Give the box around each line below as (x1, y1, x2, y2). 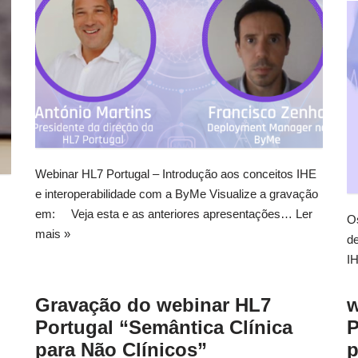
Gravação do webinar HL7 (35, 293, 271, 316)
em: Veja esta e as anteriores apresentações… (35, 206, 296, 221)
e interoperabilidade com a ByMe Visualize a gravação (35, 186, 318, 201)
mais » (35, 226, 70, 241)
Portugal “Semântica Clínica (35, 316, 292, 338)
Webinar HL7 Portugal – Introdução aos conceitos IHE (35, 166, 316, 181)
